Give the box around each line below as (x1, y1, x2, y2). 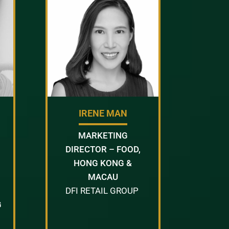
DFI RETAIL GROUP (65, 185, 141, 196)
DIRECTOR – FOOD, (65, 144, 141, 154)
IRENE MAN (78, 107, 127, 119)
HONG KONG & (74, 157, 132, 168)
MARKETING (78, 130, 128, 141)
